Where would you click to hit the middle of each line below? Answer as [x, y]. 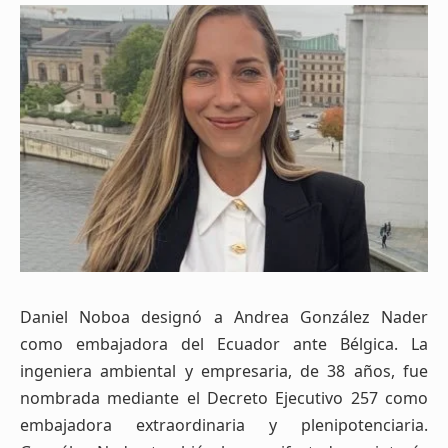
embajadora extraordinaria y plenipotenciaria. [224, 424]
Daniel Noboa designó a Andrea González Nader [224, 316]
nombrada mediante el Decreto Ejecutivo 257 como [224, 397]
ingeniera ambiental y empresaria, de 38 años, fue [224, 370]
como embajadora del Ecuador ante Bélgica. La [224, 343]
